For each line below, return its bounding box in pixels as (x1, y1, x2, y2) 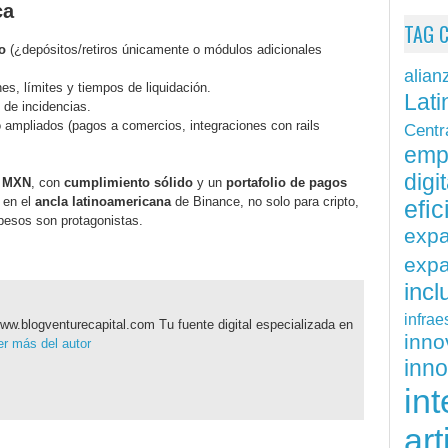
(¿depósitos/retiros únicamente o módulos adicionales (6, 42, 322, 58)
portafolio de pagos (226, 175, 347, 191)
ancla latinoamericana (35, 194, 171, 210)
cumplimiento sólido (64, 175, 193, 191)
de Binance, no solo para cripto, (171, 194, 359, 210)
